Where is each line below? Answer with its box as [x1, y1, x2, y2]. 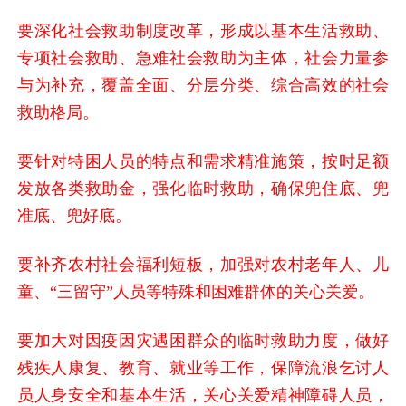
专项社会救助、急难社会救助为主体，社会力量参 [17, 48, 389, 67]
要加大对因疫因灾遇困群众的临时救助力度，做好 [17, 331, 389, 350]
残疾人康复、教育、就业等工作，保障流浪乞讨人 [17, 358, 389, 377]
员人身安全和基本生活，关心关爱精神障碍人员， [17, 385, 389, 404]
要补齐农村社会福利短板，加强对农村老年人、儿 [17, 255, 389, 274]
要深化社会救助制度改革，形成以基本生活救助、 [17, 21, 389, 40]
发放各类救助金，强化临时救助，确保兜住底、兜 [17, 179, 389, 198]
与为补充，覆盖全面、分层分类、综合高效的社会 [17, 75, 389, 94]
